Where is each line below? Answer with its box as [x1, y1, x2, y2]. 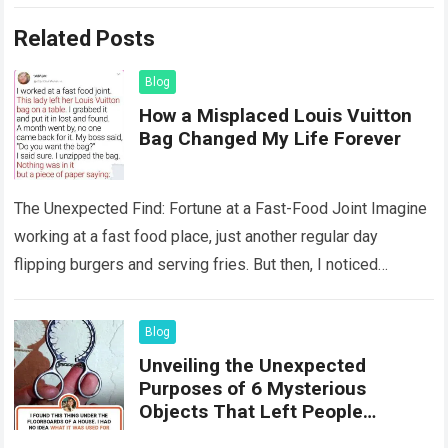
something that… [14, 283, 133, 303]
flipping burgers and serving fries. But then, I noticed [14, 255, 379, 275]
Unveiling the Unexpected [139, 354, 367, 378]
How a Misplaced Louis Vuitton [139, 104, 413, 128]
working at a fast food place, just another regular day [14, 227, 379, 247]
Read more [132, 285, 203, 302]
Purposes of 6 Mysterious [139, 377, 367, 401]
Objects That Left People [139, 400, 364, 424]
